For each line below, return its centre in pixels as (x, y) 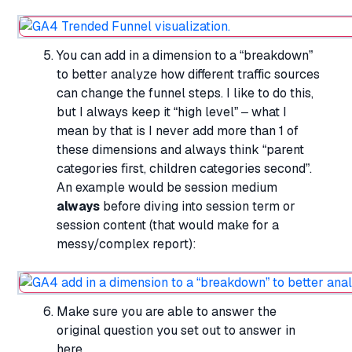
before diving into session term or (198, 207)
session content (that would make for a (168, 225)
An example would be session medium (167, 188)
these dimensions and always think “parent (180, 150)
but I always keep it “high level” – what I (172, 112)
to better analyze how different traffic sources (188, 75)
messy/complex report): (126, 244)
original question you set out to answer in (176, 331)
